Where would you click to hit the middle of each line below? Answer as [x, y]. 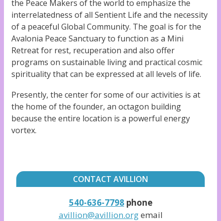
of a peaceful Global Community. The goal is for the [106, 27]
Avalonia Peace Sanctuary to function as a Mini [97, 39]
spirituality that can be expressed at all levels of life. [106, 74]
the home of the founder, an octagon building [96, 107]
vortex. [24, 130]
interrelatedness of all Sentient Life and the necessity [110, 15]
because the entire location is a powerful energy [101, 118]
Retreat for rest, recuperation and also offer [93, 51]
